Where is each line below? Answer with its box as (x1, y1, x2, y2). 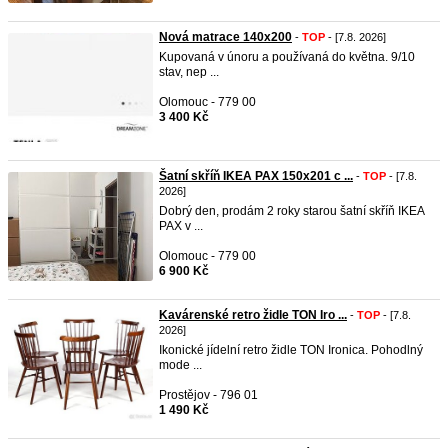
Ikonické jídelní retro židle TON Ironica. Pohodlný (159, 343, 423, 357)
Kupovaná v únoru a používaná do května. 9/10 (159, 50, 415, 64)
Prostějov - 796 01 (159, 388, 258, 402)
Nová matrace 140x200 (159, 30, 292, 44)
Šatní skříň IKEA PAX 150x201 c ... (159, 169, 353, 183)
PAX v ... (159, 219, 203, 233)
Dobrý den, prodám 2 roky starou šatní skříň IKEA (159, 204, 424, 218)
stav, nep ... (159, 65, 219, 79)
